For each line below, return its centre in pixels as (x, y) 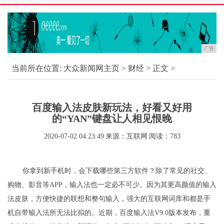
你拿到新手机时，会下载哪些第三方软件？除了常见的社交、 (117, 171)
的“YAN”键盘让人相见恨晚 (112, 118)
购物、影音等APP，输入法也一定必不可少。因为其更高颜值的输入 (112, 185)
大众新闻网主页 (91, 68)
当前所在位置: (36, 68)
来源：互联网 (126, 136)
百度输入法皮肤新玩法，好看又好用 (112, 107)
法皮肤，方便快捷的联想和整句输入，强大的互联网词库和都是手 (109, 199)
